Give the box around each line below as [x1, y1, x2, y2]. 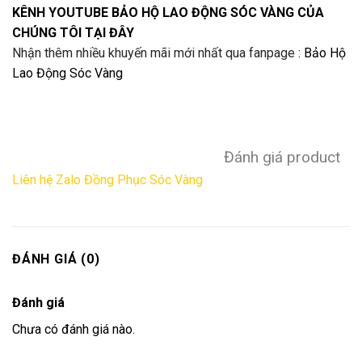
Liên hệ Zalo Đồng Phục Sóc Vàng [12, 172, 203, 188]
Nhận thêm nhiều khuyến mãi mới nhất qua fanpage [12, 44, 295, 61]
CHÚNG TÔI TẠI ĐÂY [12, 24, 134, 40]
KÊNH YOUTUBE [12, 4, 112, 20]
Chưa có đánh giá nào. [12, 322, 135, 338]
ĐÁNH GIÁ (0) [12, 251, 100, 267]
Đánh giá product [224, 148, 340, 167]
